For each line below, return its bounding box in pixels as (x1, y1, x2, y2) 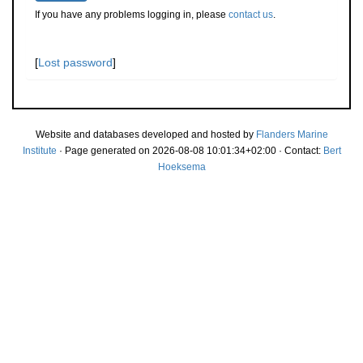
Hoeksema (157, 161, 206, 173)
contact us (228, 9, 273, 20)
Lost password (38, 56, 113, 69)
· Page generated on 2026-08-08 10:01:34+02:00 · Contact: (56, 145, 323, 156)
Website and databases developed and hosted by (35, 129, 256, 140)
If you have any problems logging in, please (35, 9, 228, 20)
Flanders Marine (255, 129, 328, 140)
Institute (22, 145, 57, 156)
